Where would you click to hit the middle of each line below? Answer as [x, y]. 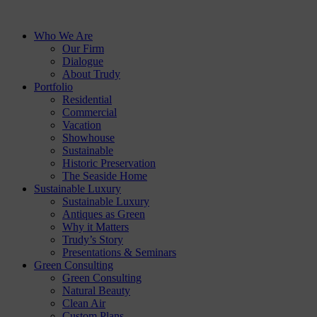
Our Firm [83, 48]
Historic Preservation [109, 163]
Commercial [90, 112]
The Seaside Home [105, 176]
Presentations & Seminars [119, 252]
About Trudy [91, 74]
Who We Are [63, 36]
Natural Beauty [96, 290]
